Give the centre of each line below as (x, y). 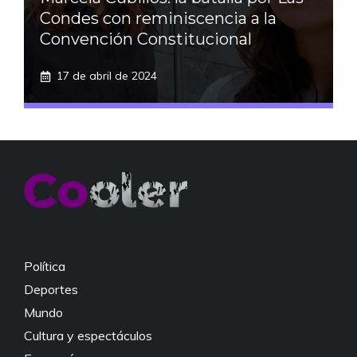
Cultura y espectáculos (88, 335)
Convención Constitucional (146, 39)
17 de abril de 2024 (107, 76)
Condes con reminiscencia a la (158, 18)
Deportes (51, 289)
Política (45, 266)
